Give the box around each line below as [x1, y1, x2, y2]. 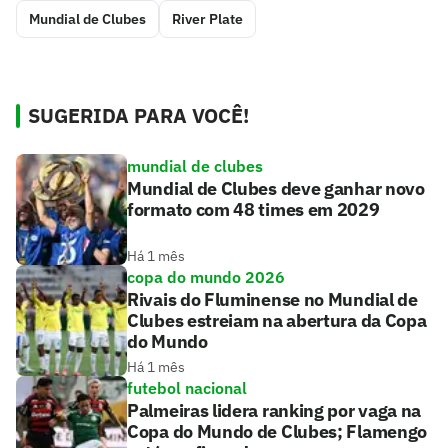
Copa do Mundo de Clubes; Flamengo [127, 420, 428, 444]
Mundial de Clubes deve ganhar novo [127, 177, 425, 201]
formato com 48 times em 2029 [127, 198, 380, 222]
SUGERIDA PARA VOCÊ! [28, 102, 249, 130]
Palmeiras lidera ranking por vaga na [127, 399, 422, 423]
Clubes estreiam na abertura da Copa [127, 309, 427, 333]
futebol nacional [127, 378, 247, 399]
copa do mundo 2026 [127, 267, 285, 288]
